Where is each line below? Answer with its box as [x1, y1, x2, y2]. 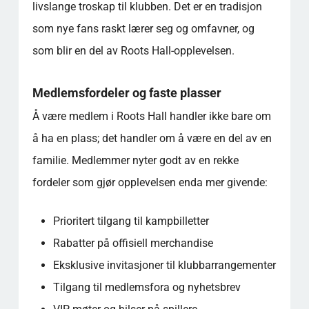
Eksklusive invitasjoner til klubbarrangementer [52, 258, 276, 272]
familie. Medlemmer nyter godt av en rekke [32, 153, 239, 167]
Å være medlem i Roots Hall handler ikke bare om [32, 109, 271, 123]
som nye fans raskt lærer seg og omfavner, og [32, 21, 255, 35]
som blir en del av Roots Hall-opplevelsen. [32, 43, 235, 57]
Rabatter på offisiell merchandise [52, 236, 213, 250]
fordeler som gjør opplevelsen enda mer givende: [32, 175, 268, 189]
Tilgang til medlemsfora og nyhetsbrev [52, 280, 241, 294]
